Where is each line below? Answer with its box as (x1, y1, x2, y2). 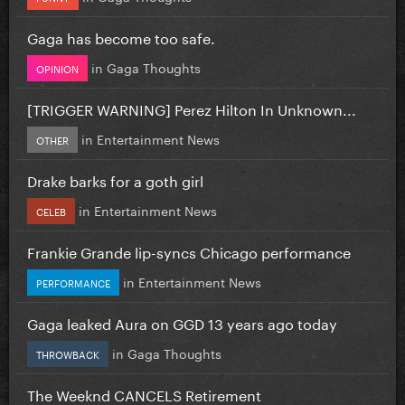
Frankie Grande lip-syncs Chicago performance (27, 239, 351, 262)
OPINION (36, 59, 79, 76)
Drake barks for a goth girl (27, 167, 203, 191)
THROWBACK (36, 344, 99, 362)
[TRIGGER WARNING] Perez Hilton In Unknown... (27, 96, 356, 119)
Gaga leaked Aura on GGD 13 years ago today (27, 310, 337, 334)
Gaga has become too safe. (27, 24, 215, 48)
